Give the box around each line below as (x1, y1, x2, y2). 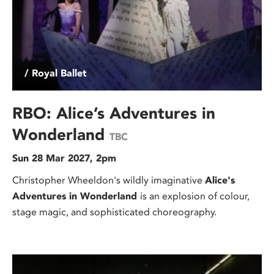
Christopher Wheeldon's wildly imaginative (12, 174, 205, 187)
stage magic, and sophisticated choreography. (12, 206, 217, 218)
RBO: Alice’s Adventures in (12, 103, 215, 124)
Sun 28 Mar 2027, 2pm (12, 152, 116, 165)
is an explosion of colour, (140, 190, 250, 202)
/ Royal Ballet (24, 67, 87, 80)
